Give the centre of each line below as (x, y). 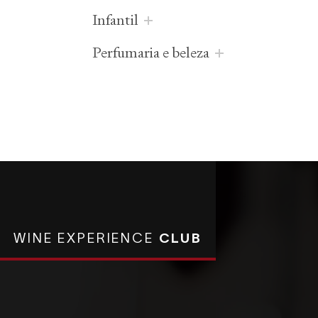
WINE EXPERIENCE (86, 237)
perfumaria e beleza (155, 53)
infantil (118, 20)
